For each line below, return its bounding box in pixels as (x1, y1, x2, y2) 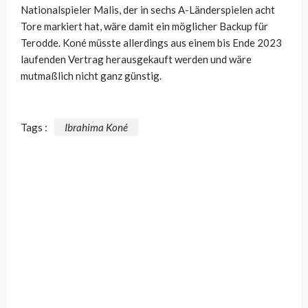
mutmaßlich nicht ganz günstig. (21, 69, 162, 82)
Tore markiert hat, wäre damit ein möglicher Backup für (21, 20, 268, 33)
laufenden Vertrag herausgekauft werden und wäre (21, 53, 252, 66)
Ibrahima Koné (65, 120, 128, 133)
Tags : (21, 120, 47, 133)
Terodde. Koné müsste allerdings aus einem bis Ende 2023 (21, 36, 282, 49)
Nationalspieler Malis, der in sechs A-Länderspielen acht (21, 3, 275, 16)
